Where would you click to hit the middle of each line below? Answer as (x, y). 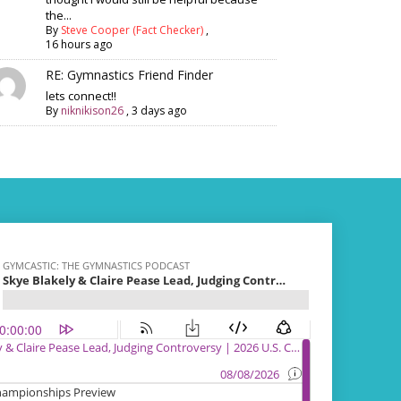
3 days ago (160, 111)
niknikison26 (93, 111)
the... (59, 15)
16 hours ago (80, 44)
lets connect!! (81, 96)
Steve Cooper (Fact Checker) (132, 30)
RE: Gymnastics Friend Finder (130, 75)
